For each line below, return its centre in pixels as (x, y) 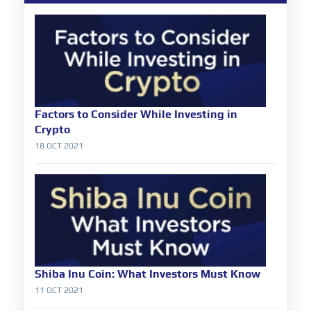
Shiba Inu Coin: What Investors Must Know (148, 274)
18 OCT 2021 (59, 146)
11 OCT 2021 (59, 291)
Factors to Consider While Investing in (136, 115)
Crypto (52, 130)
